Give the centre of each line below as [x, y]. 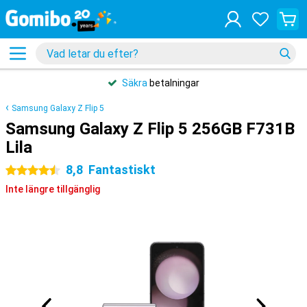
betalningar [173, 83]
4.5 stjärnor [30, 171]
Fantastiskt [122, 170]
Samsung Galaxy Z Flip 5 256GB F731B [150, 129]
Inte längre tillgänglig [53, 189]
